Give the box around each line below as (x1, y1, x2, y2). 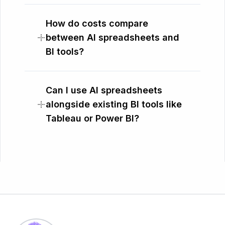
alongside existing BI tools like (46, 98, 182, 109)
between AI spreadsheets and (46, 32, 179, 43)
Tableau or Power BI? (46, 113, 139, 124)
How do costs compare (46, 18, 148, 29)
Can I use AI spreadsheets (46, 84, 162, 95)
